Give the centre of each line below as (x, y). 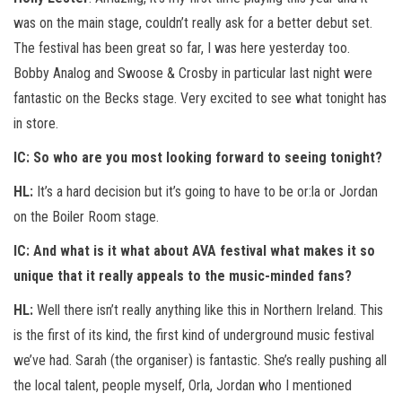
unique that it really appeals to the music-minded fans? (183, 275)
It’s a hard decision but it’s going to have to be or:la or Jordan (205, 191)
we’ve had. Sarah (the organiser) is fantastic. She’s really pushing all (200, 360)
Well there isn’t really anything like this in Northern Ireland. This (208, 310)
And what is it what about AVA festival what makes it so (202, 250)
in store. (36, 123)
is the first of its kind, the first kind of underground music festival (194, 335)
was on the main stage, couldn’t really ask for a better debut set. (193, 22)
